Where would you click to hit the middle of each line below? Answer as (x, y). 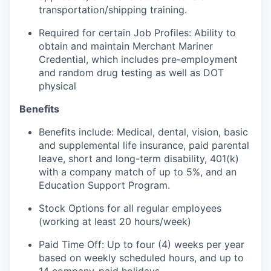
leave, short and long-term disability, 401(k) (139, 158)
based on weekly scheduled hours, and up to (141, 258)
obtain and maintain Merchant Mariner (126, 46)
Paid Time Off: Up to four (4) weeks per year (142, 244)
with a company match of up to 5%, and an (138, 172)
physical (57, 86)
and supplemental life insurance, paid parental (144, 145)
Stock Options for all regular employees (130, 208)
